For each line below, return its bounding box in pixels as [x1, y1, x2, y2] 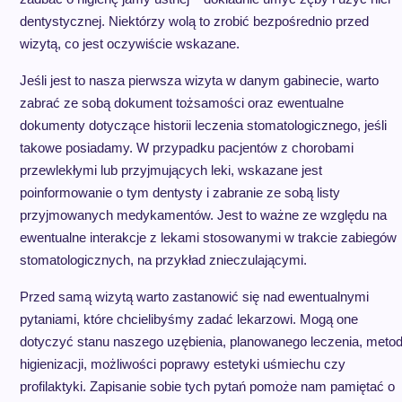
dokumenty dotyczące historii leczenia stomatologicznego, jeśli [19, 118, 387, 133]
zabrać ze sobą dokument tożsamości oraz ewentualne [19, 95, 344, 110]
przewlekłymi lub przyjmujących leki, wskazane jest [19, 162, 322, 178]
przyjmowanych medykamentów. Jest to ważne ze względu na [19, 207, 387, 223]
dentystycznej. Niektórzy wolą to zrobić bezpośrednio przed [19, 13, 369, 29]
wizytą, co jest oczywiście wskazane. [19, 36, 240, 51]
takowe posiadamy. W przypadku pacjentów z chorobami [19, 140, 354, 155]
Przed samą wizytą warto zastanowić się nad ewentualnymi [19, 289, 369, 304]
